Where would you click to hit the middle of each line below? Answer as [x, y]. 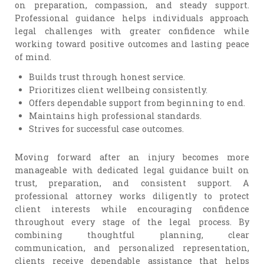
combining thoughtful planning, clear [132, 235]
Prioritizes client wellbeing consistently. [118, 90]
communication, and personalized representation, [132, 247]
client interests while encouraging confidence [132, 209]
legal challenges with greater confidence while [132, 31]
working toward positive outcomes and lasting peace [132, 44]
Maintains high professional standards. [115, 116]
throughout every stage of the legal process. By [132, 222]
